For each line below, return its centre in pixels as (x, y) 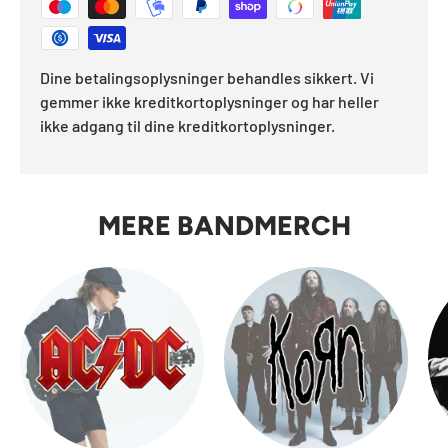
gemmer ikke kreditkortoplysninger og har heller (209, 102)
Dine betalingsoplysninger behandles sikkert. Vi (207, 78)
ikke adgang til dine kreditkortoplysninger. (187, 126)
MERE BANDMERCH (224, 225)
